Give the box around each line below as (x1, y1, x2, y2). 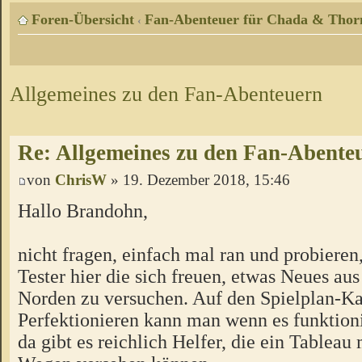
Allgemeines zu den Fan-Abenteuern (10, 82, 322, 107)
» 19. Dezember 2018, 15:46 (107, 171, 290, 189)
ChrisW (55, 171, 107, 189)
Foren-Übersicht (32, 11, 134, 28)
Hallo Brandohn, (18, 199, 148, 221)
